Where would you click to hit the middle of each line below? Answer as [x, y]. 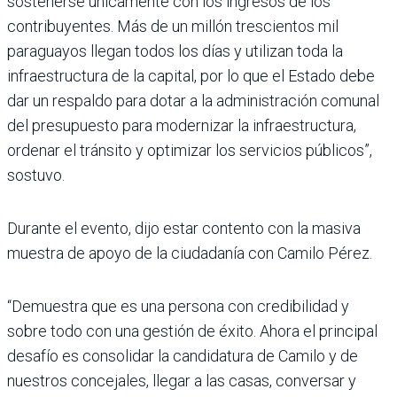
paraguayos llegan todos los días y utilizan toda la [175, 51]
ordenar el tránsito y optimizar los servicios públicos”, [190, 150]
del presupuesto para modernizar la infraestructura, [182, 125]
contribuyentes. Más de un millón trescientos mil [173, 26]
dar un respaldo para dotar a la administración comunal [193, 100]
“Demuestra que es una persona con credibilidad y [178, 306]
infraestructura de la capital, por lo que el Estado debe [191, 75]
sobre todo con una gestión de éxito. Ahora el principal [192, 331]
